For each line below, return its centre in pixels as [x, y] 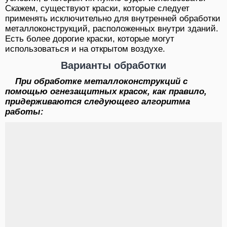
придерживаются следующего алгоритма [98, 101]
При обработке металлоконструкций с [101, 81]
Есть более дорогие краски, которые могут [90, 39]
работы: [24, 111]
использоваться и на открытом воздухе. [85, 49]
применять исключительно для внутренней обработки [113, 18]
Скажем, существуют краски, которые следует [97, 8]
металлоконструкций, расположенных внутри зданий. [112, 28]
